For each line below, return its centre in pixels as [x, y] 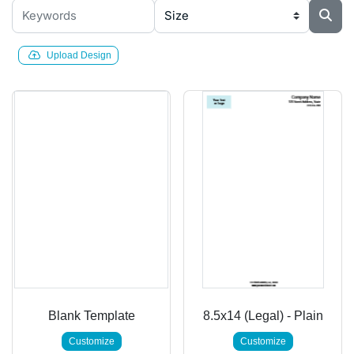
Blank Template [91, 315]
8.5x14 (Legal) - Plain [263, 315]
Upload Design [79, 55]
